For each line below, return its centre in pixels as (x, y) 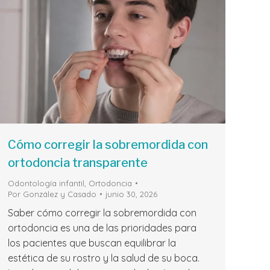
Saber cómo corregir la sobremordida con (102, 213)
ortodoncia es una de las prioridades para (102, 228)
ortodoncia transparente (78, 163)
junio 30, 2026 (131, 194)
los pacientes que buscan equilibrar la (92, 243)
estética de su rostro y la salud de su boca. (104, 258)
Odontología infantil (46, 184)
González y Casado (60, 194)
